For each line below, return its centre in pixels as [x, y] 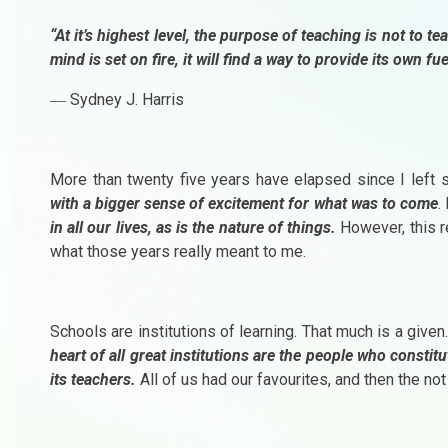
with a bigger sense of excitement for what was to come [244, 203]
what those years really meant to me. [178, 251]
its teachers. [93, 379]
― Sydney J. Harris [117, 99]
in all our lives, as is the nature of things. [193, 227]
